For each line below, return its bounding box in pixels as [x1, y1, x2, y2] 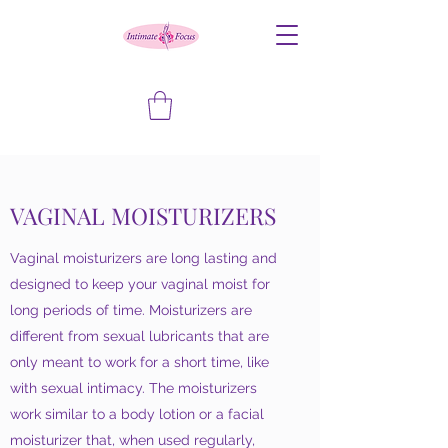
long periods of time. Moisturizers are [10, 301, 252, 318]
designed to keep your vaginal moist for [10, 275, 270, 292]
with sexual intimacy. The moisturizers [10, 379, 257, 396]
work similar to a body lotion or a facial [10, 405, 264, 422]
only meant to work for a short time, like [10, 353, 269, 370]
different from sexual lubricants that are [10, 327, 269, 344]
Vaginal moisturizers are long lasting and [10, 249, 277, 266]
